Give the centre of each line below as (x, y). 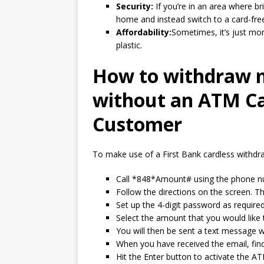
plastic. (129, 45)
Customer (137, 124)
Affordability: (144, 32)
